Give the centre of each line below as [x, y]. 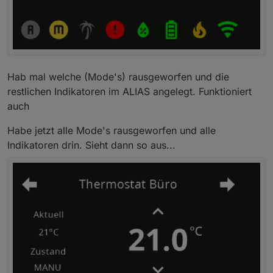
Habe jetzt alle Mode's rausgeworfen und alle [112, 131]
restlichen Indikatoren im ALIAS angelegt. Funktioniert [129, 92]
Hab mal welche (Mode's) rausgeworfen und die [118, 77]
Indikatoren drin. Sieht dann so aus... [91, 145]
